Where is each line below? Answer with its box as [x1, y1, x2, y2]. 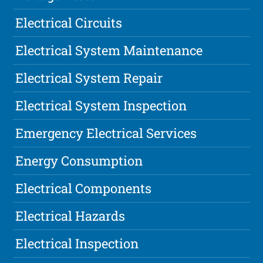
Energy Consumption [15, 152, 143, 170]
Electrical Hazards [15, 207, 126, 225]
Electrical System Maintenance [15, 42, 203, 59]
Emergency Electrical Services [15, 124, 197, 142]
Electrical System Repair [15, 69, 163, 87]
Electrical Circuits [15, 14, 123, 32]
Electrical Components [15, 180, 152, 197]
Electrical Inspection [15, 235, 139, 252]
